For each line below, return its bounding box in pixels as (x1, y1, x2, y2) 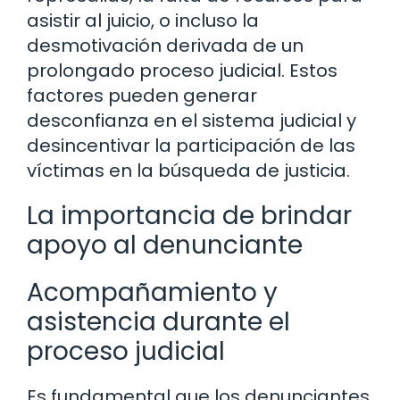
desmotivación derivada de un (27, 33, 304, 59)
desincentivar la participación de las (27, 133, 355, 159)
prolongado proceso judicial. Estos (27, 58, 337, 84)
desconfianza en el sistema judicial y (27, 108, 356, 134)
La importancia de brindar (27, 198, 352, 234)
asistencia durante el (27, 304, 290, 340)
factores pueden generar (27, 83, 257, 109)
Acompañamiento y (27, 275, 278, 311)
